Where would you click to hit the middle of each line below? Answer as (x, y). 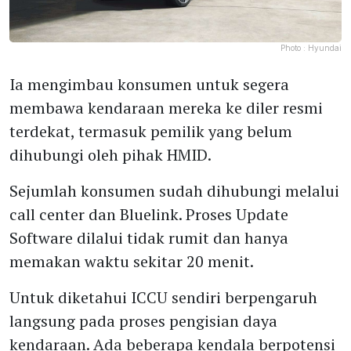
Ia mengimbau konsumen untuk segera (149, 84)
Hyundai (325, 48)
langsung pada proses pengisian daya (143, 321)
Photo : (294, 48)
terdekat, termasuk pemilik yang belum (151, 131)
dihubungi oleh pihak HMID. (110, 155)
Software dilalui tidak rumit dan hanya (149, 238)
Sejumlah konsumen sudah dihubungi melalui (174, 191)
